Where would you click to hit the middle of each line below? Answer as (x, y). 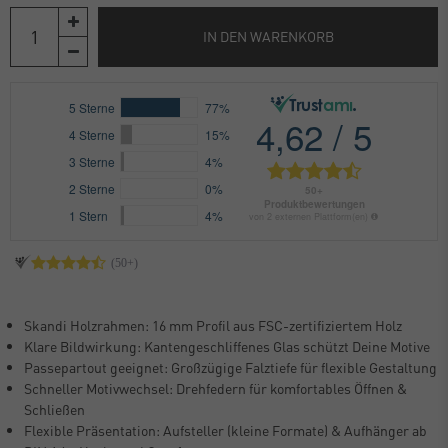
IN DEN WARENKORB (268, 36)
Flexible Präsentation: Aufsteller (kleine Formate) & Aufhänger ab (225, 429)
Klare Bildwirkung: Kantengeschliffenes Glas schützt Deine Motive (227, 345)
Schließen (54, 408)
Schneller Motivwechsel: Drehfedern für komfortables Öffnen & (215, 387)
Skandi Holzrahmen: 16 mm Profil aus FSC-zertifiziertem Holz (213, 324)
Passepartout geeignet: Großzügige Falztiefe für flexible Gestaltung (230, 366)
